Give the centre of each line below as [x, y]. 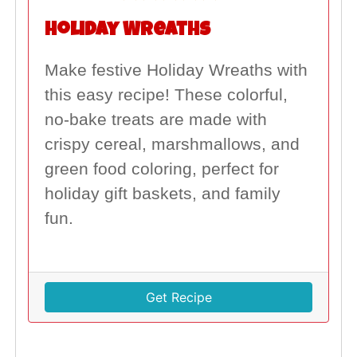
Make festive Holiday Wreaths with [176, 70]
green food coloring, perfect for [164, 169]
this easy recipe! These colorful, [166, 94]
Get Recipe [178, 297]
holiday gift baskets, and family [162, 193]
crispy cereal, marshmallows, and [172, 144]
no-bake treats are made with [155, 119]
